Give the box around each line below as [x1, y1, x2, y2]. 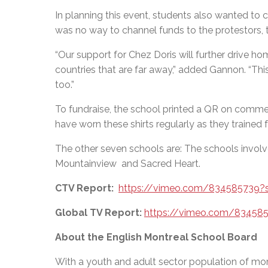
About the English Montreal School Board [55, 231, 257, 243]
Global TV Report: [55, 206, 142, 218]
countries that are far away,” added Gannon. [55, 63, 248, 75]
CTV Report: [55, 182, 114, 194]
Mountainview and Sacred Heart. [55, 157, 200, 169]
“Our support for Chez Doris [55, 48, 176, 60]
